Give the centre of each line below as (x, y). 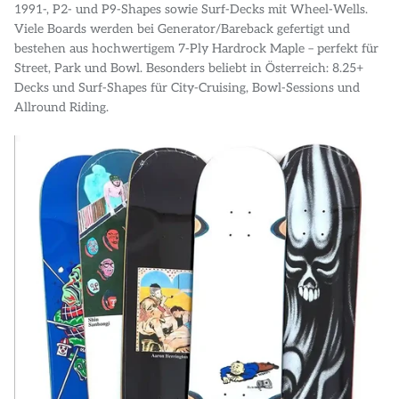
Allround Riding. (61, 107)
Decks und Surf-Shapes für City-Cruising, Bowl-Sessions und (187, 87)
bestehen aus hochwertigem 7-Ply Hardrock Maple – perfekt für (196, 48)
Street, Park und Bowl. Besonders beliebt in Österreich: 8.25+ (189, 68)
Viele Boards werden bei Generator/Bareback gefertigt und (182, 28)
